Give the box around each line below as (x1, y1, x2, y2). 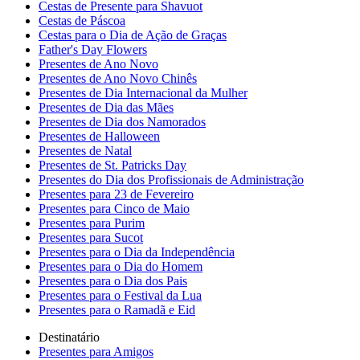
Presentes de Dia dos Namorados (39, 115, 206, 129)
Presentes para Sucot (39, 231, 143, 244)
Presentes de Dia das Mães (39, 100, 174, 114)
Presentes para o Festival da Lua (39, 288, 202, 302)
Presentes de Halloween (39, 129, 160, 143)
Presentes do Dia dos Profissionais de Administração (39, 173, 304, 186)
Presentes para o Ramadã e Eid (39, 303, 195, 317)
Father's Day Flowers (39, 43, 147, 56)
